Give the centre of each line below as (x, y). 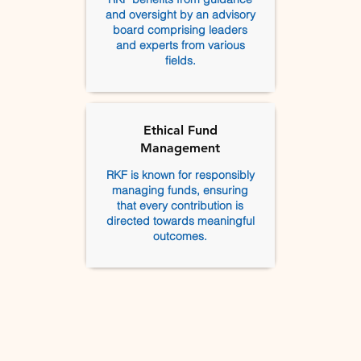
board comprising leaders (180, 30)
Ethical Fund (180, 130)
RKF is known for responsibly (180, 175)
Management (180, 148)
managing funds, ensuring (180, 190)
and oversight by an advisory (180, 15)
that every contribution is (180, 205)
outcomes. (180, 236)
